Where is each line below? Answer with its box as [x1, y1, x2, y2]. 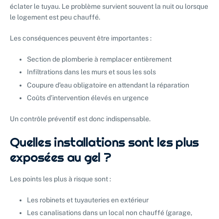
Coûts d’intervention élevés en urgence [27, 93, 149, 102]
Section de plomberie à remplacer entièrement [27, 55, 172, 64]
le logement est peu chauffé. [10, 13, 100, 22]
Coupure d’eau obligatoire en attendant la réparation [27, 81, 189, 89]
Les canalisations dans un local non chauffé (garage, [27, 208, 192, 217]
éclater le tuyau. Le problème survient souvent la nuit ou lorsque [10, 2, 208, 11]
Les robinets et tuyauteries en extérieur [27, 196, 149, 204]
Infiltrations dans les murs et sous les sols [27, 68, 156, 76]
